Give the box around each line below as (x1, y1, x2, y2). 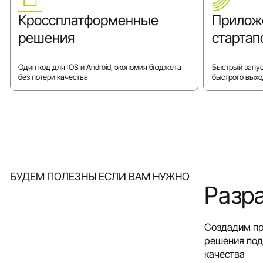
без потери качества (18, 72, 89, 82)
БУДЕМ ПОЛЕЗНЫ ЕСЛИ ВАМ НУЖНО (9, 170, 190, 183)
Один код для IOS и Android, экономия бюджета (18, 62, 182, 72)
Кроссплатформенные (18, 12, 159, 29)
